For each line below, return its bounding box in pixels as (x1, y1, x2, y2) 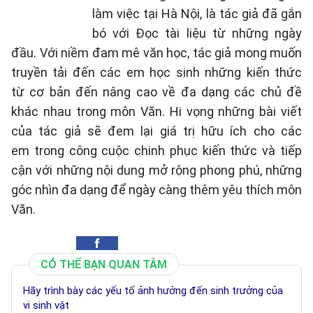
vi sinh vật (23, 298, 69, 312)
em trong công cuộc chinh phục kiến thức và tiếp (11, 143, 302, 158)
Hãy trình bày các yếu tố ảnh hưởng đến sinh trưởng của (23, 284, 283, 297)
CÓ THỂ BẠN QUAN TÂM (41, 257, 167, 271)
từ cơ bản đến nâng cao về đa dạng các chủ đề (11, 84, 302, 99)
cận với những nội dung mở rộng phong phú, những (11, 162, 302, 177)
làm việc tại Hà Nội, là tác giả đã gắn (92, 6, 302, 21)
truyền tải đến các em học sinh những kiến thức (11, 64, 302, 80)
